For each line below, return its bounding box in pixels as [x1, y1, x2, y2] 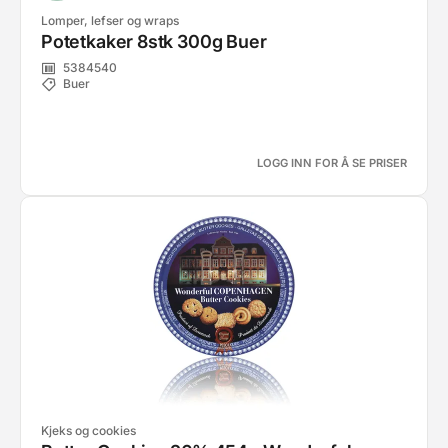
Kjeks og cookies [41, 423, 136, 438]
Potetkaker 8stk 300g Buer [41, 31, 267, 52]
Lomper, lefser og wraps [41, 13, 179, 28]
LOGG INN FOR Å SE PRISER [257, 156, 407, 170]
